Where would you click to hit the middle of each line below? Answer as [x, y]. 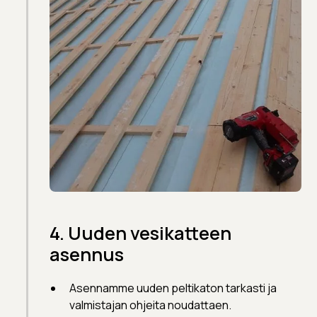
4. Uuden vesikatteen [141, 233]
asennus [87, 254]
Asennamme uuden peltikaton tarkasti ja [173, 288]
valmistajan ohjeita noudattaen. [151, 305]
